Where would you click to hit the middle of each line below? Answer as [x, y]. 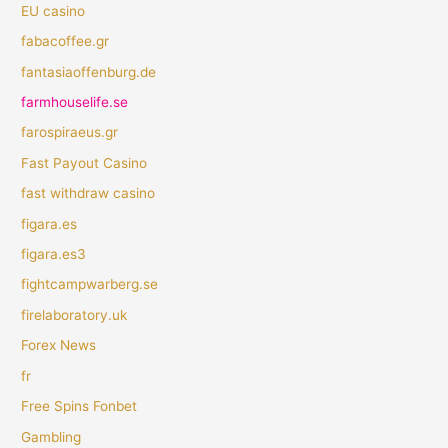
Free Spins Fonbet [79, 406]
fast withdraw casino [88, 193]
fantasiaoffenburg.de [89, 71]
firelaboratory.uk [74, 314]
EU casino [53, 10]
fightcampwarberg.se [90, 284]
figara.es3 [54, 254]
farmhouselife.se [75, 102]
